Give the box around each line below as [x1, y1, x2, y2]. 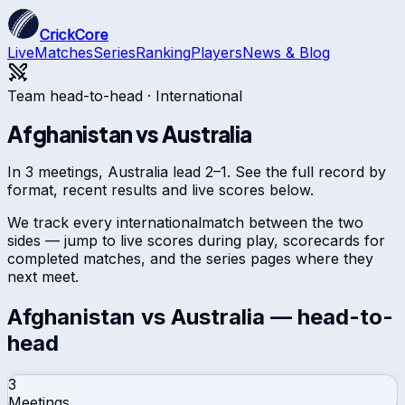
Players [191, 43, 242, 61]
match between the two [202, 212, 363, 231]
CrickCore [40, 25, 108, 43]
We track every [7, 212, 117, 231]
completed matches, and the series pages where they [7, 249, 373, 268]
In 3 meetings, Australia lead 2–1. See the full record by [7, 162, 386, 181]
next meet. [7, 267, 79, 286]
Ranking [136, 43, 191, 61]
